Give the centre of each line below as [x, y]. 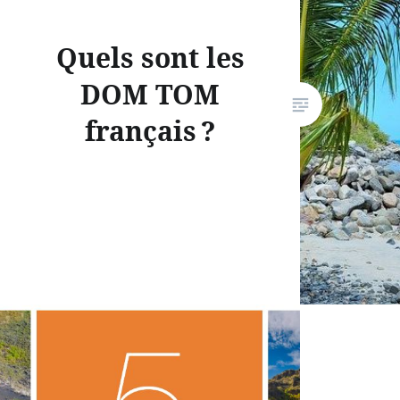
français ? [150, 131]
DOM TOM [150, 95]
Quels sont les [150, 58]
